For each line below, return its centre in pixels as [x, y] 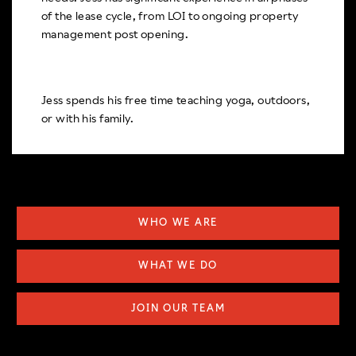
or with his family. [88, 118]
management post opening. [115, 34]
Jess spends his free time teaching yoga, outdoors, [176, 100]
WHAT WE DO [178, 265]
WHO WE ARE [178, 223]
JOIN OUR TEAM [178, 308]
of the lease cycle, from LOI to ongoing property [170, 15]
